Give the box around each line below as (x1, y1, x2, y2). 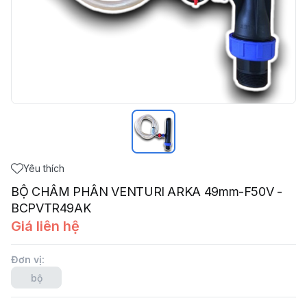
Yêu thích (23, 162, 64, 174)
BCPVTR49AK (11, 201, 91, 215)
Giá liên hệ (11, 218, 79, 234)
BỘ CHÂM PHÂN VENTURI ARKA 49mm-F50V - (11, 184, 282, 199)
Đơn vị (11, 254, 42, 265)
